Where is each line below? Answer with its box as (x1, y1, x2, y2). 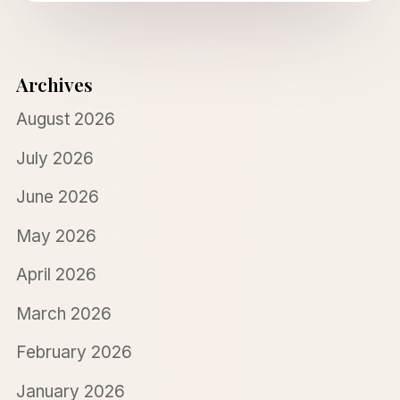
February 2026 (15, 342, 132, 363)
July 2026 (15, 147, 94, 169)
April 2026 (15, 264, 96, 286)
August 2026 (15, 109, 115, 130)
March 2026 (15, 303, 112, 324)
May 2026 (15, 225, 96, 246)
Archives (15, 71, 93, 97)
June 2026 (15, 187, 99, 208)
